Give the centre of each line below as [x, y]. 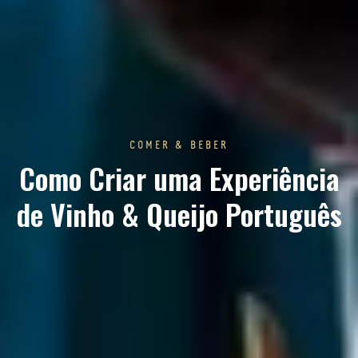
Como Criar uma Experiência [179, 178]
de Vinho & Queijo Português [179, 214]
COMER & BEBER [179, 146]
